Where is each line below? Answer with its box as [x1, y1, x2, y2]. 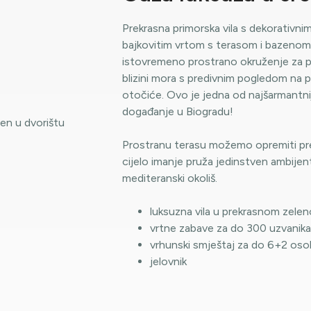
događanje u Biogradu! [122, 104, 233, 118]
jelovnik [150, 254, 187, 268]
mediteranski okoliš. [122, 171, 217, 185]
